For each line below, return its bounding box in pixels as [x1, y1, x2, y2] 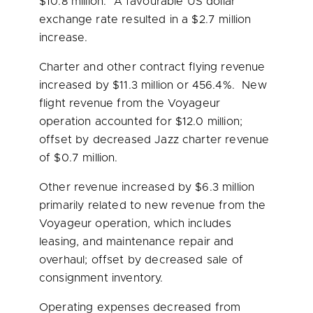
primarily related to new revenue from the [39, 200, 266, 211]
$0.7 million [54, 152, 115, 163]
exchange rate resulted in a [39, 14, 192, 25]
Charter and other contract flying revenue [39, 61, 265, 73]
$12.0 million [175, 116, 240, 127]
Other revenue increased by [39, 182, 196, 193]
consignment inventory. [39, 272, 163, 284]
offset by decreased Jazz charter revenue [39, 134, 270, 145]
